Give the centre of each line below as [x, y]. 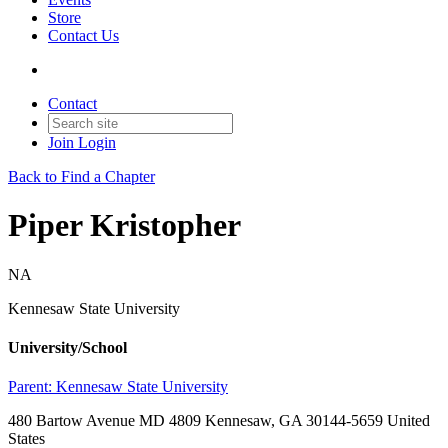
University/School [67, 348]
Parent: [32, 387]
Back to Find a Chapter [81, 176]
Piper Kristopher [124, 225]
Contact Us [83, 35]
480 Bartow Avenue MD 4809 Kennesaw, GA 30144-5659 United [219, 421]
